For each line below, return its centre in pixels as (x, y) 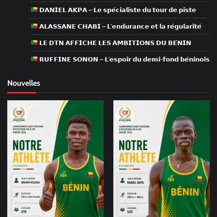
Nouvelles (24, 83)
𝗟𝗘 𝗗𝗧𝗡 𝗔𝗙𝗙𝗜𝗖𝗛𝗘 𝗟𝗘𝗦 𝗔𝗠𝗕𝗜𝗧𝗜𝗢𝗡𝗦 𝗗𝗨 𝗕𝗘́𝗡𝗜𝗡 (114, 43)
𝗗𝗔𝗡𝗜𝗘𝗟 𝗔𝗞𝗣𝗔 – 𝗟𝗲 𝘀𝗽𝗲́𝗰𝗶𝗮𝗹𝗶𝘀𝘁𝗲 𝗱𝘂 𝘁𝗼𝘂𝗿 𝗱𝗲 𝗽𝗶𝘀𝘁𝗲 (117, 10)
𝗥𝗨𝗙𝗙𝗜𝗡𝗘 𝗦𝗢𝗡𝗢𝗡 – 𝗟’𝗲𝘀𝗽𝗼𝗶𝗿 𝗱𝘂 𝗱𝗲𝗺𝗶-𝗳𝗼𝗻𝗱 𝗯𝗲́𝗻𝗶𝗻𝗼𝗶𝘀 (124, 59)
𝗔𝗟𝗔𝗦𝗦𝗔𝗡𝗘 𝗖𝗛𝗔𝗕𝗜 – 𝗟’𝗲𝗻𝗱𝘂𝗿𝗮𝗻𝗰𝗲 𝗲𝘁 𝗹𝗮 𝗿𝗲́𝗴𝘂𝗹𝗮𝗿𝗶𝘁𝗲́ (119, 26)
